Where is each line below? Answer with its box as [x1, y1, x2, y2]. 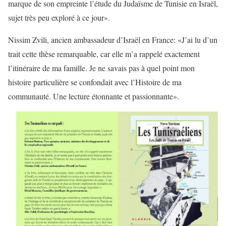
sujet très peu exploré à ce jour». [8, 12, 110, 23]
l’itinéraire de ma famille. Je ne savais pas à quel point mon [8, 62, 195, 73]
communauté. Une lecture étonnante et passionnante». [8, 90, 179, 101]
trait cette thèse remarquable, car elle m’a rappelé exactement [8, 48, 200, 59]
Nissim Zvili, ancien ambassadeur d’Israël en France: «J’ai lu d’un [8, 34, 217, 45]
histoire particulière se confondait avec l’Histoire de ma [8, 76, 182, 87]
